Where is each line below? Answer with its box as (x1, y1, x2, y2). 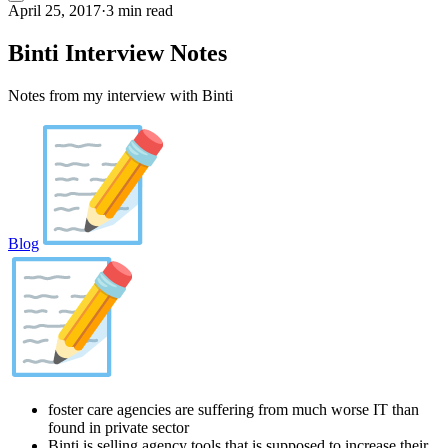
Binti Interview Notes (8, 39, 227, 66)
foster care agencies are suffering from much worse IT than (48, 400, 419, 418)
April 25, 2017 (8, 2, 101, 19)
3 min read (106, 2, 173, 19)
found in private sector (48, 418, 189, 436)
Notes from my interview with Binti (8, 86, 233, 104)
